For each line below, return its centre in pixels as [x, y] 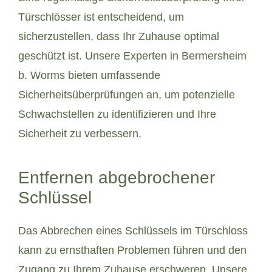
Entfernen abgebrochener [117, 177]
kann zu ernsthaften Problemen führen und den [132, 250]
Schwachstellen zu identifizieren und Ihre [117, 114]
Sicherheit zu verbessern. [80, 133]
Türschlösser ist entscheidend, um [101, 17]
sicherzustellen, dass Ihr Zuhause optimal [119, 36]
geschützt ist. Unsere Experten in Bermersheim [132, 56]
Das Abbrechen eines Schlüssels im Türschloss [133, 230]
